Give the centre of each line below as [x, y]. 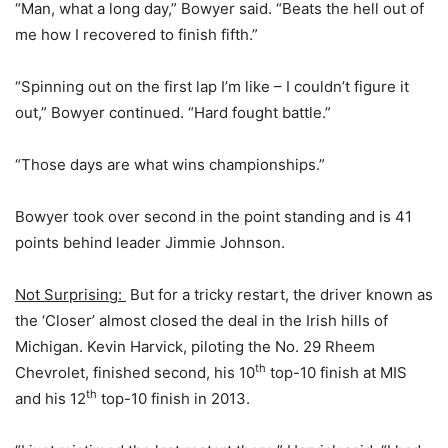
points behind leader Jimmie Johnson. [150, 242]
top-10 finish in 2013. [173, 398]
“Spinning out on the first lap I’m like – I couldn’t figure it [212, 86]
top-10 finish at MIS [336, 372]
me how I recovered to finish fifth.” [136, 34]
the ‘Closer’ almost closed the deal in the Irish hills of [201, 320]
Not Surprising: [70, 294]
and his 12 [50, 398]
